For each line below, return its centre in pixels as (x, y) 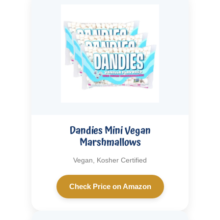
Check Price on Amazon (110, 186)
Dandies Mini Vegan (110, 130)
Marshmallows (110, 142)
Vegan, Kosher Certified (110, 160)
